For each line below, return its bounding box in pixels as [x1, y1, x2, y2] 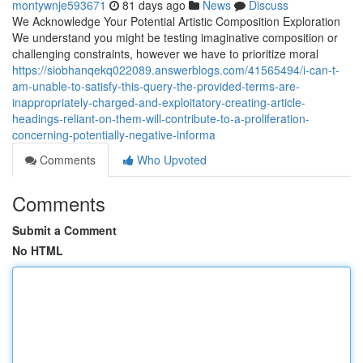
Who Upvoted [134, 152, 207, 168]
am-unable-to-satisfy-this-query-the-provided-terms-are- [12, 78, 300, 94]
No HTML [12, 242, 63, 258]
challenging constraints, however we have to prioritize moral [12, 45, 318, 62]
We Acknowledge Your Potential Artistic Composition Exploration [12, 13, 340, 29]
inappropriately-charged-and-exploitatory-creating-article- [12, 94, 305, 110]
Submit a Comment [12, 222, 117, 238]
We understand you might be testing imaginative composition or [12, 29, 338, 45]
